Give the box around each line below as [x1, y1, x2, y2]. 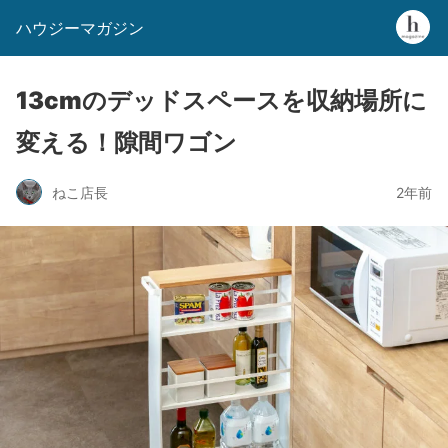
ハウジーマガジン [16, 18, 144, 38]
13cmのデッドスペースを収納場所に [16, 86, 427, 115]
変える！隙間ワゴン [16, 128, 237, 157]
